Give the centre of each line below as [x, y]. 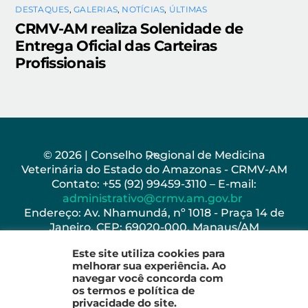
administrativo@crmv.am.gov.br [154, 198]
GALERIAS [96, 10]
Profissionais [60, 63]
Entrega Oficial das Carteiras [116, 46]
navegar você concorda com [147, 278]
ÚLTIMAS [188, 10]
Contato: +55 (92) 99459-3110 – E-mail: [154, 184]
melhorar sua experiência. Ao [149, 266]
